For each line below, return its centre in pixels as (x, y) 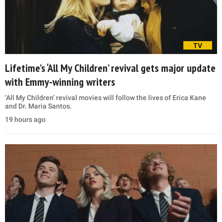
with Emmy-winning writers (60, 82)
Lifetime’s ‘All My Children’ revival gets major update (110, 68)
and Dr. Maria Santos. (38, 106)
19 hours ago (25, 119)
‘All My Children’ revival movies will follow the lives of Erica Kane (106, 97)
